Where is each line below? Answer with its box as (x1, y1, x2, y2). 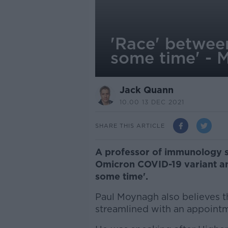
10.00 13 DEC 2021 (119, 98, 184, 106)
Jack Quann (119, 84, 174, 95)
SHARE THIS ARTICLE (95, 122, 165, 129)
